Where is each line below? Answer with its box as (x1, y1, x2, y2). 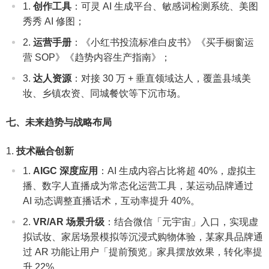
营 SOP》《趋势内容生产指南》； (23, 52, 171, 62)
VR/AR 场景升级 (33, 216, 104, 227)
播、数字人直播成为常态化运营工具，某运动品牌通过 (23, 180, 253, 191)
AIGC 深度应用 (33, 165, 98, 176)
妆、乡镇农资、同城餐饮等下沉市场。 (23, 88, 186, 98)
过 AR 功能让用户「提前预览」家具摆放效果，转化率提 (23, 246, 262, 257)
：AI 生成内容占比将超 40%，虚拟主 (98, 165, 256, 176)
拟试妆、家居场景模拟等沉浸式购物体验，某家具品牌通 (23, 231, 263, 242)
